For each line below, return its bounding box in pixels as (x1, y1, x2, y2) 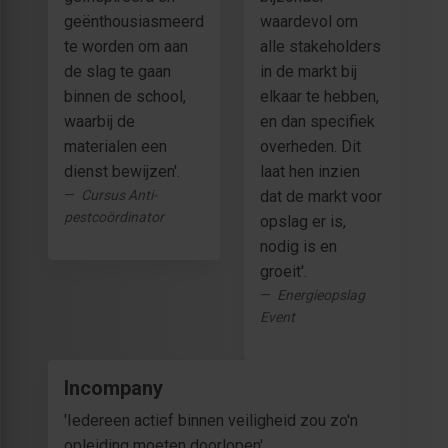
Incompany (64, 376, 163, 401)
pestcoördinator (64, 209, 164, 226)
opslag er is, (260, 212, 346, 232)
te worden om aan (64, 37, 188, 57)
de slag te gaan (64, 62, 171, 82)
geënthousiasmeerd (64, 12, 204, 32)
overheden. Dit (260, 137, 361, 157)
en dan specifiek (260, 112, 375, 132)
